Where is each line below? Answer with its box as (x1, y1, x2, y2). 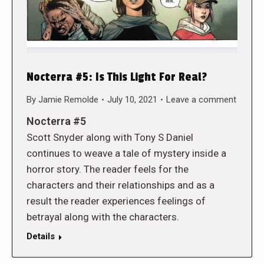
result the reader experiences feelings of (27, 194, 206, 207)
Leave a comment (166, 94, 236, 105)
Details (27, 230, 55, 242)
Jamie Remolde (38, 94, 98, 105)
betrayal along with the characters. (27, 210, 179, 223)
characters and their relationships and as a (27, 179, 214, 191)
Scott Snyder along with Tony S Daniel (27, 131, 193, 143)
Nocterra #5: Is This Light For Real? (27, 70, 207, 84)
